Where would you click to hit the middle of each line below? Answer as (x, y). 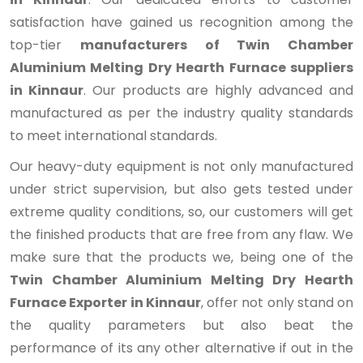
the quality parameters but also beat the (181, 325)
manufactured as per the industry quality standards (181, 113)
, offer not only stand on (277, 303)
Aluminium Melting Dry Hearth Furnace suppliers (181, 68)
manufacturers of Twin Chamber (216, 45)
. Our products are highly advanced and (218, 90)
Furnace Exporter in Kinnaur (105, 303)
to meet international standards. (113, 136)
